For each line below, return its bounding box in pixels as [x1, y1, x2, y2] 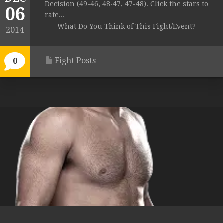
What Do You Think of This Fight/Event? [57, 22, 196, 31]
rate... [45, 11, 65, 19]
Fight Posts [55, 56, 96, 66]
